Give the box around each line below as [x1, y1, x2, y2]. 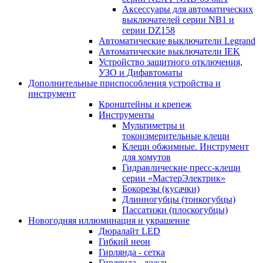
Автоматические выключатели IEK [99, 46, 240, 56]
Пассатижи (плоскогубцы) [122, 204, 228, 215]
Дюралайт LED [99, 225, 160, 236]
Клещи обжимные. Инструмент [122, 141, 249, 151]
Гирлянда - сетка [99, 247, 165, 257]
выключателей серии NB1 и [122, 14, 234, 25]
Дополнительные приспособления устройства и [28, 77, 221, 88]
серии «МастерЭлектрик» [122, 173, 225, 183]
